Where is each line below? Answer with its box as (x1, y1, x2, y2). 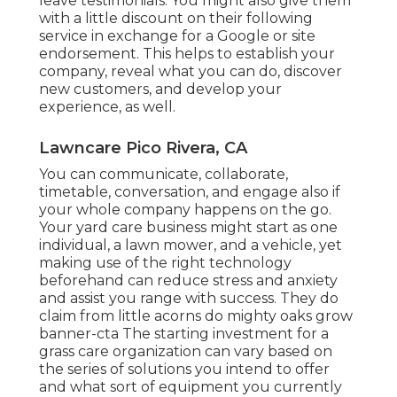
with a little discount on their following (39, 10, 313, 27)
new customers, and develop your (39, 81, 282, 98)
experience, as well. (39, 98, 175, 116)
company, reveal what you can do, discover (39, 63, 342, 81)
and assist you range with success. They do (39, 290, 339, 307)
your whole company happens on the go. (39, 201, 331, 219)
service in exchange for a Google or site (39, 27, 315, 45)
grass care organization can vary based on (39, 343, 332, 361)
